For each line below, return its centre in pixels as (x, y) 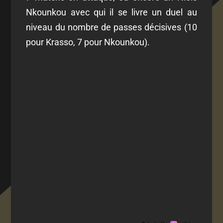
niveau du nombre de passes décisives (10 (111, 27)
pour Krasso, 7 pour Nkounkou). (88, 42)
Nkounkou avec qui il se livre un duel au (111, 12)
